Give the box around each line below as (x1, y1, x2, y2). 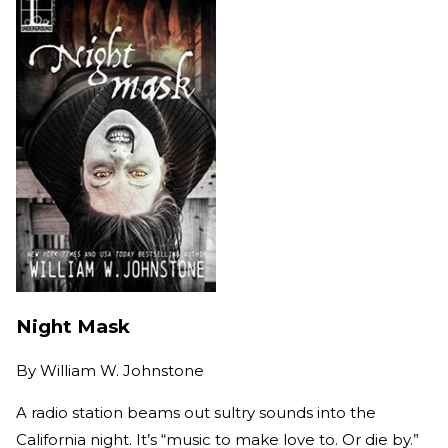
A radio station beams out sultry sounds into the (16, 402, 376, 422)
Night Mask (16, 314, 130, 338)
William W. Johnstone (40, 360, 204, 380)
